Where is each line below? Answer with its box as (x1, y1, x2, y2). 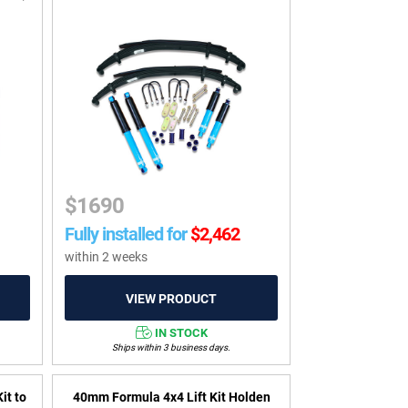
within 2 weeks (65, 250, 148, 265)
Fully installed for (65, 223, 188, 246)
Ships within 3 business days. (112, 342, 231, 352)
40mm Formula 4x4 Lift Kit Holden (72, 390, 270, 405)
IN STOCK (154, 325, 208, 340)
